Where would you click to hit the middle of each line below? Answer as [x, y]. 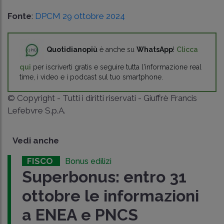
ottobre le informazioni [110, 195]
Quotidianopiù [72, 49]
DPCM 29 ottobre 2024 [80, 16]
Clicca [187, 49]
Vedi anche [36, 140]
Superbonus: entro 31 [104, 176]
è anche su [117, 49]
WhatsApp [155, 49]
